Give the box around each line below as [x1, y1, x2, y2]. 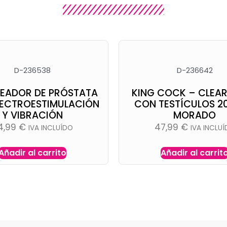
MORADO [173, 108, 216, 122]
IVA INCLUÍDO [28, 123, 73, 133]
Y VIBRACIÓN [2, 108, 63, 122]
